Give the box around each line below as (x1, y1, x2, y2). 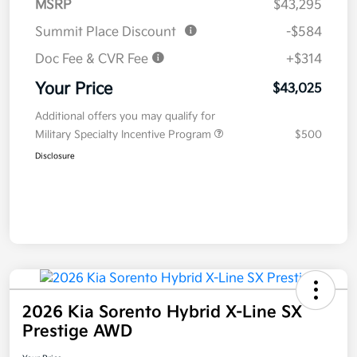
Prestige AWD (22, 322, 132, 342)
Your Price (35, 80, 112, 100)
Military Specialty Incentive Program (35, 128, 214, 142)
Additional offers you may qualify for (35, 110, 215, 124)
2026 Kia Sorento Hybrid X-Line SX (22, 303, 302, 323)
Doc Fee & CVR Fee (35, 52, 151, 68)
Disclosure (35, 151, 75, 162)
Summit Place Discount (35, 25, 176, 41)
